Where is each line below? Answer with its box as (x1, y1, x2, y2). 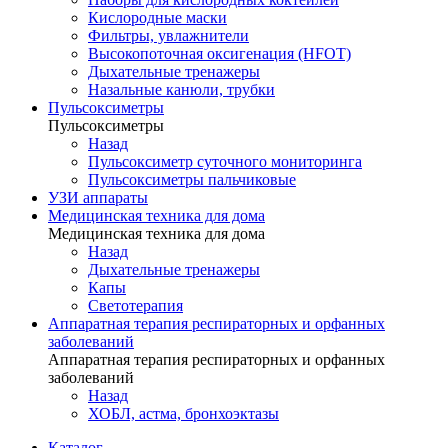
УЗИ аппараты (48, 189, 148, 206)
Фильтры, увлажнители (88, 27, 249, 44)
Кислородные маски (88, 9, 227, 26)
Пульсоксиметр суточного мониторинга (88, 153, 362, 170)
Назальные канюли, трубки (88, 81, 275, 98)
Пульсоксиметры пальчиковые (88, 171, 296, 188)
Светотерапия (88, 297, 183, 314)
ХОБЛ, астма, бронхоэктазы (88, 405, 279, 422)
